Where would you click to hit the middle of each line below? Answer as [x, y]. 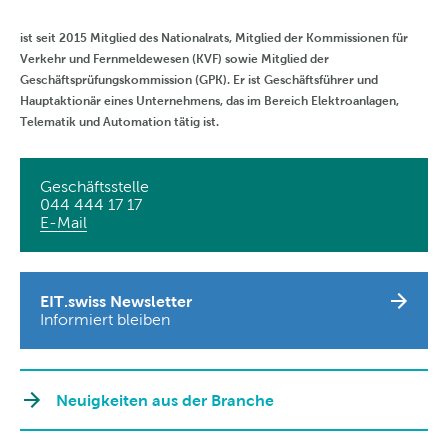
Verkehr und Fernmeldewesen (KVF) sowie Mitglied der [174, 58]
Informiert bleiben [105, 319]
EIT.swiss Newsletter [116, 300]
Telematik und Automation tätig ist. [119, 121]
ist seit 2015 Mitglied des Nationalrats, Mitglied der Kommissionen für [214, 37]
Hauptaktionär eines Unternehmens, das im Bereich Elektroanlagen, [209, 100]
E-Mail [63, 222]
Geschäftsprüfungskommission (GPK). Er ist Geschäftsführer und [199, 79]
